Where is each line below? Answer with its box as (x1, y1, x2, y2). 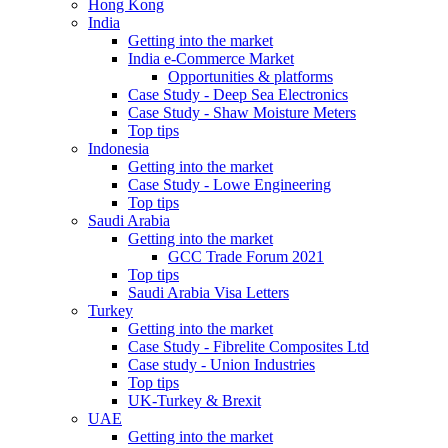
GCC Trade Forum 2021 (168, 248, 324, 265)
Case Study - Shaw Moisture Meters (128, 104, 356, 121)
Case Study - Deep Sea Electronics (128, 86, 348, 103)
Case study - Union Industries (128, 356, 315, 373)
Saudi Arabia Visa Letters (128, 284, 289, 301)
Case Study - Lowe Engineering (128, 176, 331, 193)
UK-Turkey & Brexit (128, 392, 261, 409)
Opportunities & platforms (168, 68, 333, 85)
